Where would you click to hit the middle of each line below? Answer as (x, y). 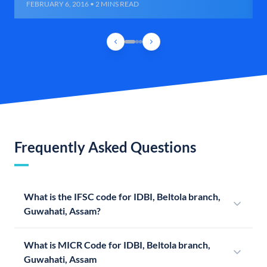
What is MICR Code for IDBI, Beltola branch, (117, 245)
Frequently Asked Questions (105, 147)
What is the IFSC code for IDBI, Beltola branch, (122, 197)
